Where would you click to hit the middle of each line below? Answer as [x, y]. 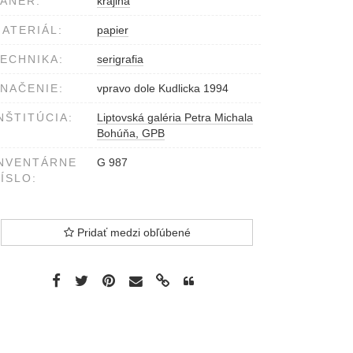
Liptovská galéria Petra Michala [175, 118]
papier [113, 30]
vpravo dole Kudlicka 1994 [163, 89]
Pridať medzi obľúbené [132, 233]
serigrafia [120, 59]
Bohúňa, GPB [131, 134]
